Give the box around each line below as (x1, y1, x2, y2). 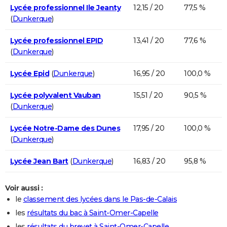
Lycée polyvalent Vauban (10, 90, 101, 100)
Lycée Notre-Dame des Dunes (10, 123, 120, 133)
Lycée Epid (10, 68, 49, 78)
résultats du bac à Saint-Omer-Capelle (27, 208, 159, 217)
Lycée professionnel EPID (10, 35, 103, 45)
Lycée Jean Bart (10, 156, 68, 166)
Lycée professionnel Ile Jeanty (10, 3, 121, 12)
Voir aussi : (5, 183, 43, 193)
